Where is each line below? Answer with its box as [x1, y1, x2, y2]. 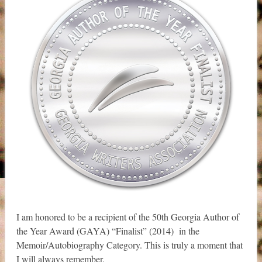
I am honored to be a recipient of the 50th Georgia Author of [16, 211, 239, 223]
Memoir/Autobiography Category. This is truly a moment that [16, 239, 243, 251]
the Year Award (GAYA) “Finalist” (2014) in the [16, 225, 199, 237]
